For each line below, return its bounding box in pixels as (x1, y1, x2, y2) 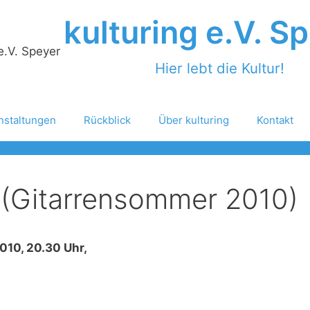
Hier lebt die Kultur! (154, 60, 284, 77)
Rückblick (83, 113, 131, 127)
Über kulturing (158, 113, 229, 127)
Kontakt (256, 113, 293, 127)
